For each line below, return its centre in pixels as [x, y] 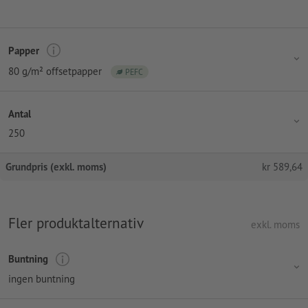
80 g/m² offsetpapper [55, 71]
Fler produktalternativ [76, 223]
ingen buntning [42, 278]
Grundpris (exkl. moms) [56, 167]
